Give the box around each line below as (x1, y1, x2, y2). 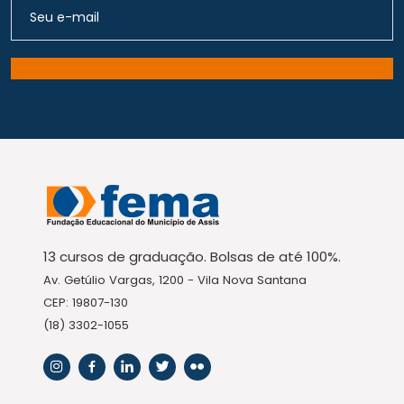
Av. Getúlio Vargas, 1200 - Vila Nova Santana (43, 271, 307, 289)
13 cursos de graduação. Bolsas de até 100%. (43, 246, 341, 266)
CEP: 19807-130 (43, 293, 128, 311)
